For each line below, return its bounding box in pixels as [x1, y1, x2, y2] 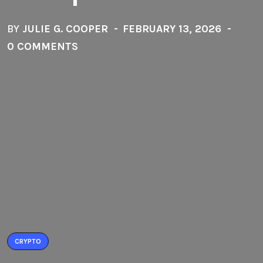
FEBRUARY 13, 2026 [123, 22, 221, 35]
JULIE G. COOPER [22, 22, 108, 35]
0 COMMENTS [7, 40, 78, 53]
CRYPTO [15, 237, 41, 245]
